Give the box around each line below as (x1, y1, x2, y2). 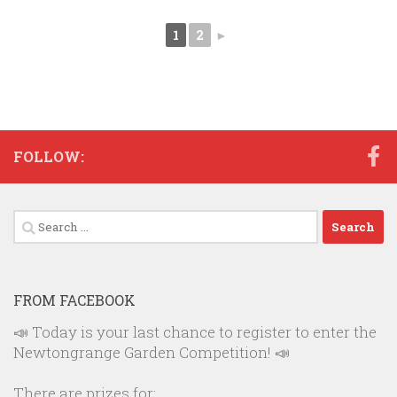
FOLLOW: (13, 147, 84, 166)
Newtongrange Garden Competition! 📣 (13, 342, 290, 362)
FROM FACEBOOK (13, 291, 136, 309)
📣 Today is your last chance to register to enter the (13, 322, 377, 342)
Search (12, 211, 62, 231)
